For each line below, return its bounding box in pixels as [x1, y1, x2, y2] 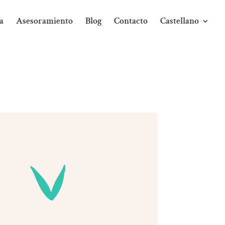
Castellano [160, 15, 199, 27]
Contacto [114, 15, 148, 27]
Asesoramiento [16, 15, 73, 27]
